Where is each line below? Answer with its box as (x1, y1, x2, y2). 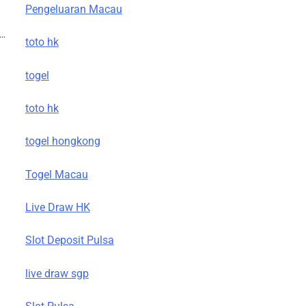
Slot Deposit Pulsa (25, 234, 114, 247)
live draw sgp (25, 266, 89, 280)
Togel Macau (25, 167, 88, 181)
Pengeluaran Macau (25, 2, 122, 16)
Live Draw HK (25, 201, 90, 214)
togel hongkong (25, 135, 100, 148)
